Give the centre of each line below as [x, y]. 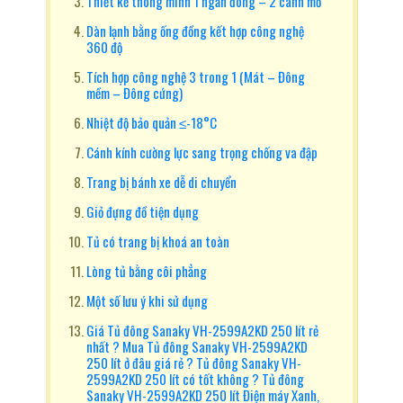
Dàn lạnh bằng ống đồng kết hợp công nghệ [195, 31]
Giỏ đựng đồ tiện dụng [142, 211]
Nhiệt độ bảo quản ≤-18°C [151, 122]
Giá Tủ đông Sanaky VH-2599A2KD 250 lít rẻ [202, 330]
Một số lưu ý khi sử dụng [147, 300]
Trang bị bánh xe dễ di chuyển [161, 182]
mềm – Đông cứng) [134, 93]
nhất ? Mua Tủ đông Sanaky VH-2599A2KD [197, 346]
